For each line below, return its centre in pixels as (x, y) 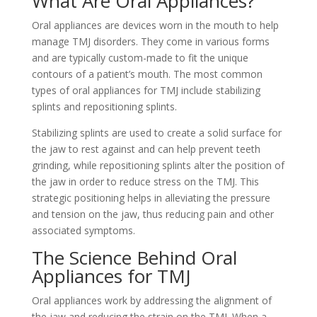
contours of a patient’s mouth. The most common (147, 74)
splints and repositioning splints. (104, 107)
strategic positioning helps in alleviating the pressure (151, 198)
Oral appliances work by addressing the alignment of (151, 301)
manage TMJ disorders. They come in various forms (150, 42)
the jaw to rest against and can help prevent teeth (146, 149)
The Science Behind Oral (134, 258)
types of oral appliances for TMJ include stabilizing (146, 91)
